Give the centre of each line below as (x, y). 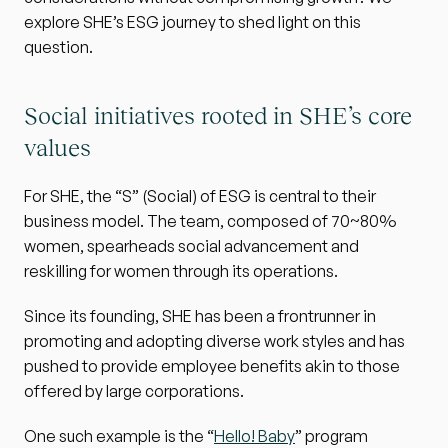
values (57, 147)
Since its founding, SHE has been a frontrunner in (200, 316)
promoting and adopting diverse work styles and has (214, 341)
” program (331, 436)
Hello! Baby (254, 436)
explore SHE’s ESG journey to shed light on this (192, 22)
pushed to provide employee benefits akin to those (212, 366)
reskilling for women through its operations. (181, 271)
